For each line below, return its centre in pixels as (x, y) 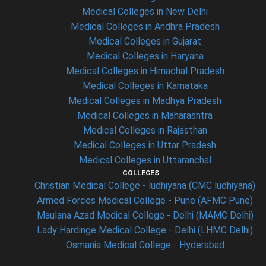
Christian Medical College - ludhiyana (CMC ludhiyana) (145, 186)
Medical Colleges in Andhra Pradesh (145, 26)
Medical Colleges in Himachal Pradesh (145, 71)
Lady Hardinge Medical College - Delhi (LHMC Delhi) (145, 230)
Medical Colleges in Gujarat (145, 41)
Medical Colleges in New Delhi (145, 12)
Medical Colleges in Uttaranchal (145, 160)
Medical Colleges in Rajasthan (145, 130)
